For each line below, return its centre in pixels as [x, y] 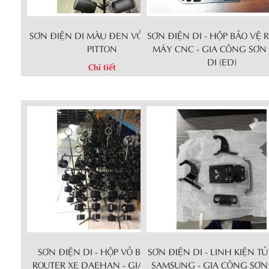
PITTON [102, 48]
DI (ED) [222, 62]
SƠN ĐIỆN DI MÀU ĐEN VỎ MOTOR [102, 35]
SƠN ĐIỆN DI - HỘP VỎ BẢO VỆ [102, 251]
